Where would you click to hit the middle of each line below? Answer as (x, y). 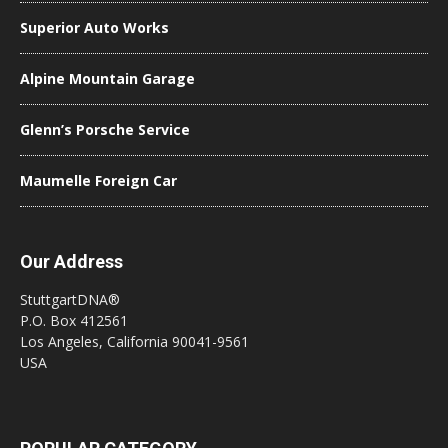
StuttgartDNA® (70, 299)
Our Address (71, 261)
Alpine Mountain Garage (107, 78)
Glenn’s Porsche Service (105, 129)
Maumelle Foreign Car (98, 180)
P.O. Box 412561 (74, 320)
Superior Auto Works (94, 27)
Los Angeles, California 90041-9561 (134, 341)
